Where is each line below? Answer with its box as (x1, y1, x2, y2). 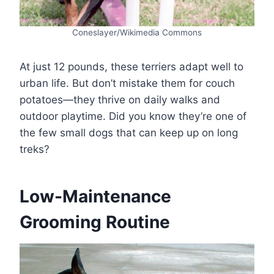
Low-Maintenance (20, 186, 171, 207)
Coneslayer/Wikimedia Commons (72, 28, 202, 38)
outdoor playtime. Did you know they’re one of (20, 110, 246, 123)
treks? (20, 143, 50, 156)
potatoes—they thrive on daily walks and (20, 94, 220, 106)
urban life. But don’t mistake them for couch (20, 77, 235, 90)
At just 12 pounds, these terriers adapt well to (20, 61, 243, 73)
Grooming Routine (20, 212, 170, 233)
